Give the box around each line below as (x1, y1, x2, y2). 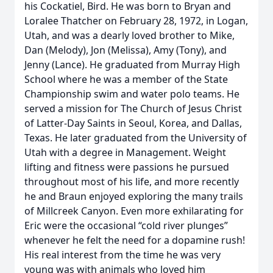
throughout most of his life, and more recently (24, 175, 239, 188)
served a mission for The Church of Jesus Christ (24, 102, 242, 115)
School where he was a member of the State (24, 73, 228, 86)
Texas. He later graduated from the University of (24, 131, 247, 144)
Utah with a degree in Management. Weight (24, 146, 226, 159)
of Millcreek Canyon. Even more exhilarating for (24, 204, 244, 218)
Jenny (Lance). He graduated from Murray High (24, 58, 240, 71)
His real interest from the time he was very (24, 248, 221, 261)
